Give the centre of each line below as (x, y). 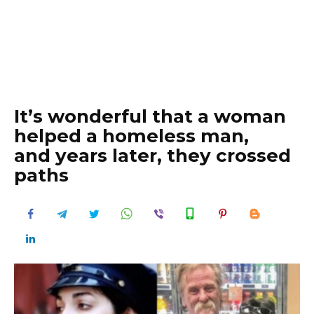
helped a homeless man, (131, 136)
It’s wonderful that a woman (150, 116)
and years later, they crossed (152, 156)
